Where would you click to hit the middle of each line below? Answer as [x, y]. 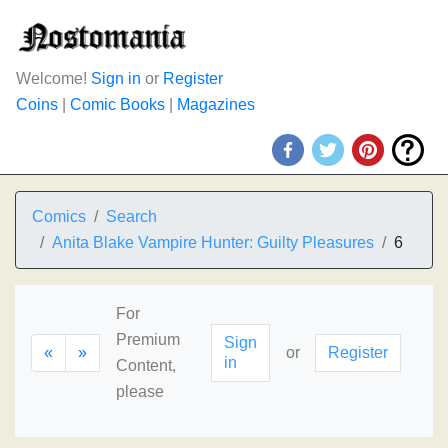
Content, [146, 365]
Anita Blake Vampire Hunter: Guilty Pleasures [213, 242]
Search [131, 216]
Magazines [216, 104]
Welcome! [53, 78]
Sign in [116, 78]
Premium [148, 339]
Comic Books [117, 104]
